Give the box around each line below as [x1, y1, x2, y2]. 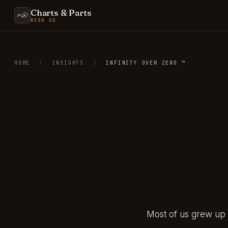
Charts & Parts [31, 7, 92, 18]
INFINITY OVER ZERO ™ [106, 60, 186, 66]
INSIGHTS [52, 60, 84, 66]
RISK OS [31, 17, 56, 23]
